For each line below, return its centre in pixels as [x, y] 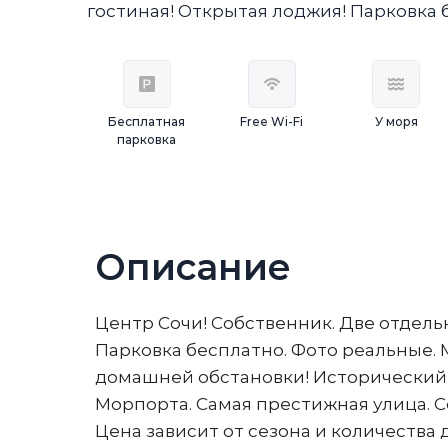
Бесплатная [147, 121]
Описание [193, 267]
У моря [396, 121]
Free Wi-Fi [272, 121]
